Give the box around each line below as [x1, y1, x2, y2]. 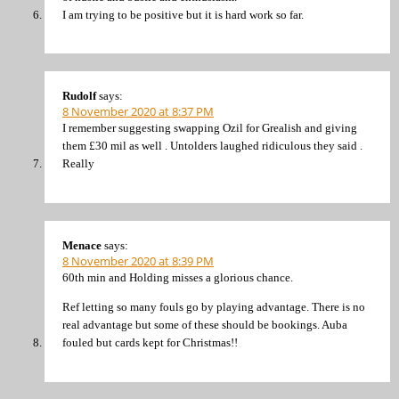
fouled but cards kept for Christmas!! [62, 336, 238, 350]
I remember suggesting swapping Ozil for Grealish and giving [62, 121, 357, 135]
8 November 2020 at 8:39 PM [62, 252, 214, 269]
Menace [62, 238, 102, 252]
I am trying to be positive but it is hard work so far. [62, 7, 304, 21]
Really [62, 157, 94, 171]
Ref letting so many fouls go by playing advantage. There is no [62, 300, 365, 314]
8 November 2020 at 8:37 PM [62, 103, 214, 120]
